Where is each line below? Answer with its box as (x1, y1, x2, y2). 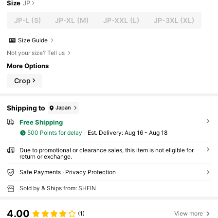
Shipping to (7, 104, 46, 112)
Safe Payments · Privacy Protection (19, 168, 116, 176)
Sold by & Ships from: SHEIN (19, 184, 96, 192)
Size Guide (18, 36, 48, 44)
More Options (7, 62, 49, 70)
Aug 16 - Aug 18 (124, 129, 167, 137)
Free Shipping (19, 118, 63, 126)
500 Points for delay (27, 129, 83, 137)
